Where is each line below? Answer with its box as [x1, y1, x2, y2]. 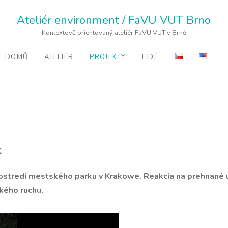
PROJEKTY [90, 52, 126, 62]
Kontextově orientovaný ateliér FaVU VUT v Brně [41, 28, 186, 37]
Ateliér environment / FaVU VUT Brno [17, 12, 211, 28]
